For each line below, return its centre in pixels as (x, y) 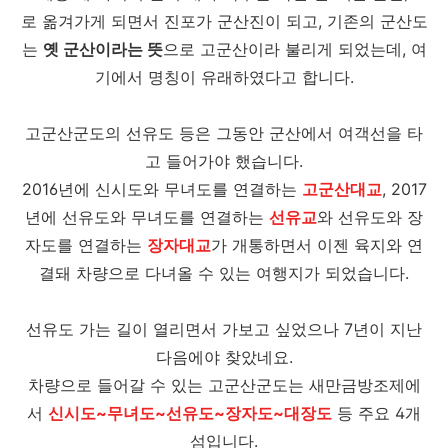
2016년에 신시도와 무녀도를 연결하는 (161, 189)
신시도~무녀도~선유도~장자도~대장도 (190, 413)
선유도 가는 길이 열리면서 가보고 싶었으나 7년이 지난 (224, 329)
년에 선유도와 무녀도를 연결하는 (147, 217)
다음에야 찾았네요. (224, 357)
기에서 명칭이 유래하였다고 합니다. (224, 77)
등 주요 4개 (376, 413)
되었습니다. (367, 273)
